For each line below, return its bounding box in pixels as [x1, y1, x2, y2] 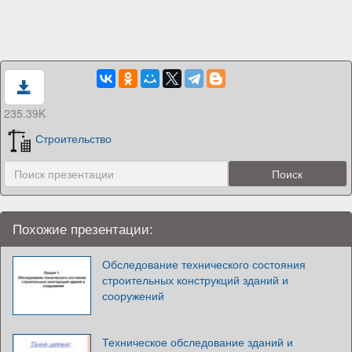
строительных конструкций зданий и [102, 271, 288, 288]
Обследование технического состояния [102, 255, 306, 272]
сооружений [102, 287, 164, 303]
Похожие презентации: [13, 218, 153, 238]
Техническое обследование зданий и [102, 333, 293, 350]
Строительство [35, 130, 112, 147]
